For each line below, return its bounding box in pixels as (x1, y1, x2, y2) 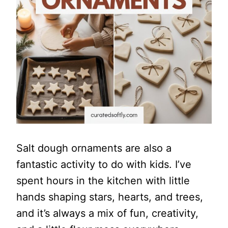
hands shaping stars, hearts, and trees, (16, 191, 203, 203)
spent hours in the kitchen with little (16, 175, 190, 187)
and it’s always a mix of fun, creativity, (16, 207, 198, 219)
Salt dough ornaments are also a (16, 142, 172, 154)
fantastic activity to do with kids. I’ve (16, 158, 191, 170)
